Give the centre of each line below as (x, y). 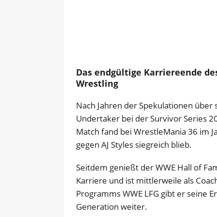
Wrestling (97, 83)
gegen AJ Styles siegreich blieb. (134, 145)
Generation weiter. (112, 207)
